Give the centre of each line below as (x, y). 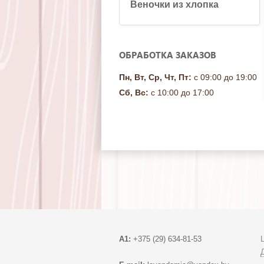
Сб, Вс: (134, 93)
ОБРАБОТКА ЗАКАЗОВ (168, 55)
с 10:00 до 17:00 (181, 93)
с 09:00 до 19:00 (224, 77)
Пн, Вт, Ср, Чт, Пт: (155, 77)
